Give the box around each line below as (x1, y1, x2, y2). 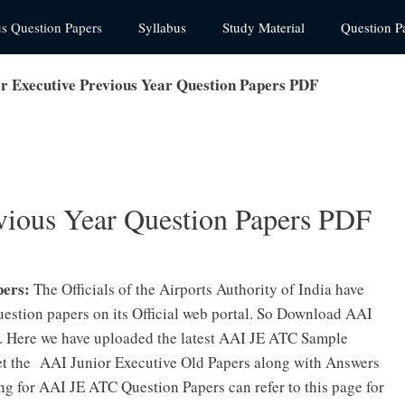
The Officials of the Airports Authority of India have (30, 278, 364, 299)
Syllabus (138, 18, 186, 36)
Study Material (222, 18, 305, 36)
